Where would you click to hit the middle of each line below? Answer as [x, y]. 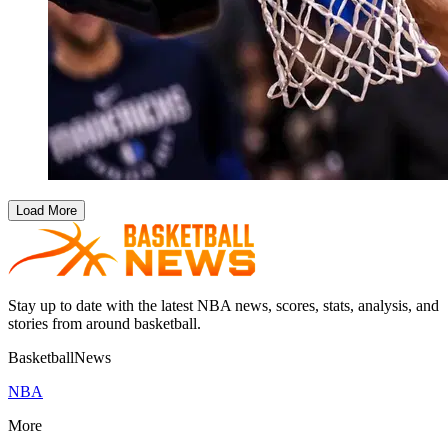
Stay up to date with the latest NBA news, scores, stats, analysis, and [223, 305]
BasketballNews [59, 357]
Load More [46, 210]
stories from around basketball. [104, 323]
